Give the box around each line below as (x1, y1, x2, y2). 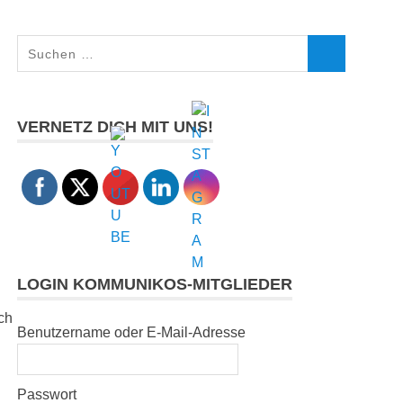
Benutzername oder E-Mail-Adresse (17, 324, 246, 340)
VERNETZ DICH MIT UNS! (17, 117, 214, 136)
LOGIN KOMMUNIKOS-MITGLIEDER (17, 274, 293, 293)
